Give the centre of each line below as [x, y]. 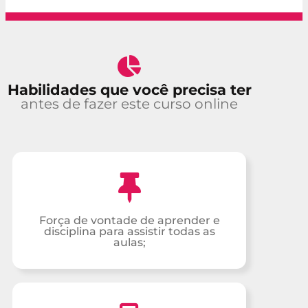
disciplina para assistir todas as [129, 231]
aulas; [129, 242]
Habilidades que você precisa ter [129, 89]
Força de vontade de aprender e [129, 220]
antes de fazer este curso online [129, 103]
